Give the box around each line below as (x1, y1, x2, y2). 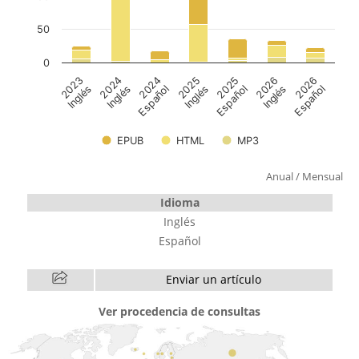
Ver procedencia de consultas (99, 304, 260, 320)
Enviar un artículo (166, 272, 261, 288)
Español (158, 233, 201, 249)
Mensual (302, 169, 344, 184)
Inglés (163, 214, 196, 230)
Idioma (159, 195, 200, 211)
